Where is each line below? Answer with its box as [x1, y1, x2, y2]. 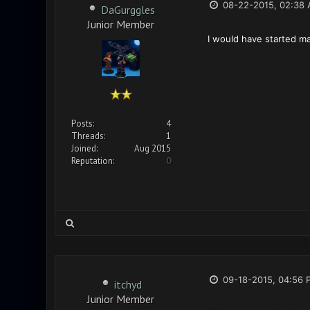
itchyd [113, 277, 142, 291]
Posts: [71, 118, 94, 129]
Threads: [71, 130, 105, 142]
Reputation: [71, 155, 114, 167]
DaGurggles [100, 3, 155, 17]
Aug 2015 [134, 143, 171, 154]
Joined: [71, 143, 98, 154]
